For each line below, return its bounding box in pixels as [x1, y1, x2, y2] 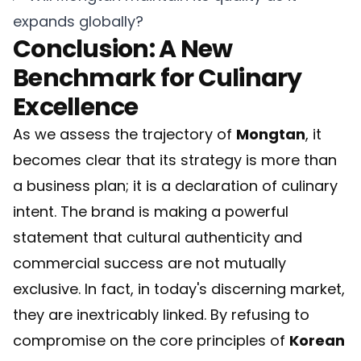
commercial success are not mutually [13, 253, 286, 273]
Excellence [13, 90, 139, 124]
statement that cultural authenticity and [13, 227, 302, 247]
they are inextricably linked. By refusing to [13, 305, 309, 325]
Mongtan [236, 124, 305, 144]
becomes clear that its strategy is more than [13, 150, 337, 170]
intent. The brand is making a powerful [13, 201, 288, 222]
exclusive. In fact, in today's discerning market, [13, 279, 345, 299]
